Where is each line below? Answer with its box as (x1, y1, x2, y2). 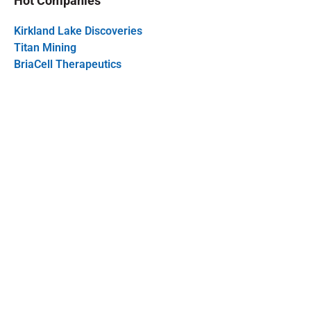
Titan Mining (14, 41, 76, 55)
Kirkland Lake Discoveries (14, 24, 142, 38)
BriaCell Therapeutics (14, 58, 121, 72)
